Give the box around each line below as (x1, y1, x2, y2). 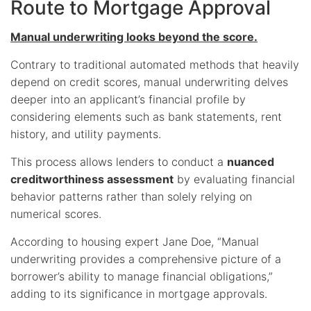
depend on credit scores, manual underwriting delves (10, 74, 288, 89)
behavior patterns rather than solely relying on (10, 189, 252, 203)
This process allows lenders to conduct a (10, 154, 227, 169)
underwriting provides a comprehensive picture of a (10, 251, 281, 266)
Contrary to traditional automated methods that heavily (10, 57, 299, 72)
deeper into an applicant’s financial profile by (10, 92, 246, 106)
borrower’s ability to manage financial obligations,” (10, 269, 273, 283)
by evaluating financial (174, 171, 295, 186)
